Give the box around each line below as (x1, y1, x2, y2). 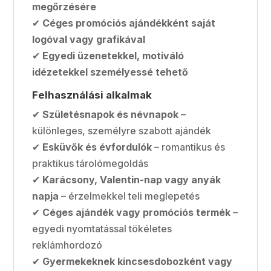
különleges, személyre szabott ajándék (32, 124, 212, 137)
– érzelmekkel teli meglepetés (59, 189, 200, 202)
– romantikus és (152, 140, 226, 153)
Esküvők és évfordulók (42, 140, 152, 153)
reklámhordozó (32, 238, 103, 251)
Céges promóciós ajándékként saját (42, 16, 216, 29)
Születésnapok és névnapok (42, 108, 179, 120)
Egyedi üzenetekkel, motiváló (42, 49, 184, 62)
